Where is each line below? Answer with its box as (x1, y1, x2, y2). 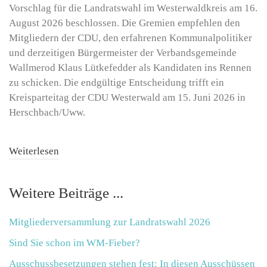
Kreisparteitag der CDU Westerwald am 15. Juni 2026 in (9, 91, 246, 103)
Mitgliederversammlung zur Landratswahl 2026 (9, 216, 210, 228)
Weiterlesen (9, 145, 59, 157)
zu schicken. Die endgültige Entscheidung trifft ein (9, 76, 224, 88)
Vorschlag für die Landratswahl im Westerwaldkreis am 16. (9, 2, 257, 14)
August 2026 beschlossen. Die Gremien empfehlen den (9, 17, 240, 29)
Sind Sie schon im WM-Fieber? (9, 237, 140, 249)
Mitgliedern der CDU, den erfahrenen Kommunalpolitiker (9, 32, 252, 44)
